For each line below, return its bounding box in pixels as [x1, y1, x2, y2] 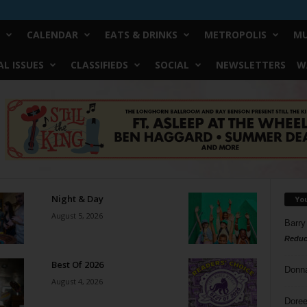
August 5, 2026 [51, 210, 103, 221]
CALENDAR [26, 28, 78, 41]
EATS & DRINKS [104, 28, 177, 41]
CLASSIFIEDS [70, 58, 128, 71]
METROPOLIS [204, 28, 267, 41]
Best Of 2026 [51, 258, 103, 271]
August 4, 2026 [51, 276, 103, 286]
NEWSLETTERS [215, 58, 286, 71]
